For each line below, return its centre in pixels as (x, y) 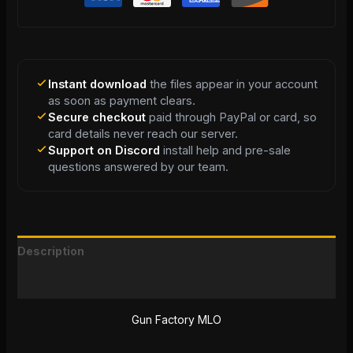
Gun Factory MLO (176, 319)
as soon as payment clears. (121, 100)
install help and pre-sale (225, 150)
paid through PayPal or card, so (231, 117)
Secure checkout (97, 117)
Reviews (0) (50, 282)
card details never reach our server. (143, 133)
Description (50, 251)
